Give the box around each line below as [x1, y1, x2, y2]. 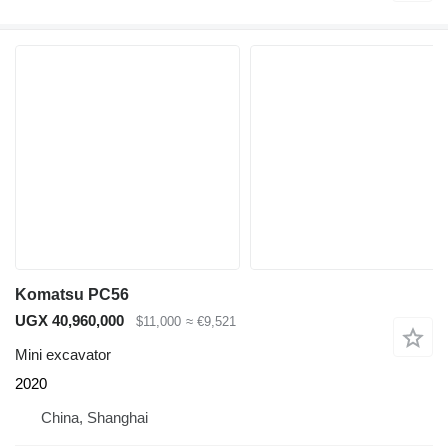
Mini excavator [15, 346, 111, 364]
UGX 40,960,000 [15, 311, 124, 329]
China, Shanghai [41, 409, 148, 427]
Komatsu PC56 [15, 285, 129, 303]
